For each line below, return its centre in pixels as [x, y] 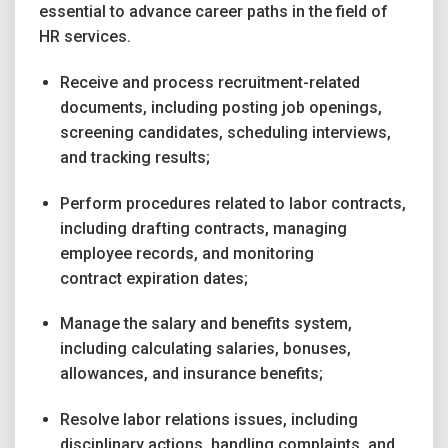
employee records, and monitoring [186, 253]
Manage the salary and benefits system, [205, 324]
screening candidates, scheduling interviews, [225, 132]
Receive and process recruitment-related [209, 82]
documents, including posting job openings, [220, 107]
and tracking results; [134, 157]
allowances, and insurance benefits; [191, 374]
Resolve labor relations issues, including [208, 420]
